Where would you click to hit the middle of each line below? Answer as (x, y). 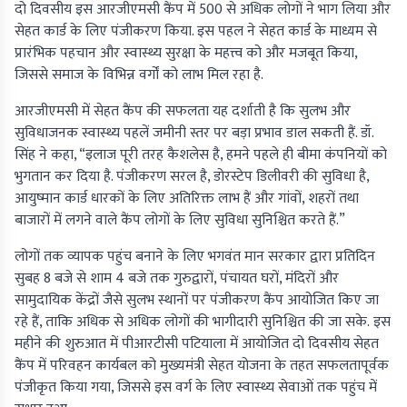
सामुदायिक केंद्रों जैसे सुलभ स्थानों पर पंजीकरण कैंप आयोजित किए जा (197, 301)
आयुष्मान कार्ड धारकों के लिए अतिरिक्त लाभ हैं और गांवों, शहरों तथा (187, 199)
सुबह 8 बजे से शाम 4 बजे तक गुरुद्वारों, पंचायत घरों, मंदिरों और (177, 279)
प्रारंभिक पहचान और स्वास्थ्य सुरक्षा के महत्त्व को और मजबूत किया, (186, 54)
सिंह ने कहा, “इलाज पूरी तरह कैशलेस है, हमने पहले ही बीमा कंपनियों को (201, 155)
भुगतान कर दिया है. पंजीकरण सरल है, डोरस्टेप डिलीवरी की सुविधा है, (192, 177)
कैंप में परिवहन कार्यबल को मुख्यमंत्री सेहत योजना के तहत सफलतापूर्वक (202, 366)
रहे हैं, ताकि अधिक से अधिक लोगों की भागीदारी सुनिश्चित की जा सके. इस (203, 323)
